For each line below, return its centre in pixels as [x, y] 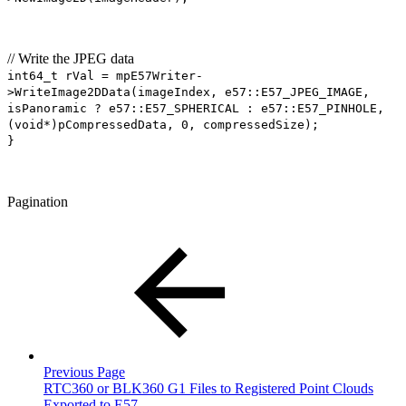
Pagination [38, 201]
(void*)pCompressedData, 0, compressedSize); [163, 124]
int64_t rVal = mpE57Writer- [105, 75]
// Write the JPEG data [71, 58]
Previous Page [84, 372]
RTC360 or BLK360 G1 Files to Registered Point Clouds [208, 388]
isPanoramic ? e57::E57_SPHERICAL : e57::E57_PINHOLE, [196, 108]
